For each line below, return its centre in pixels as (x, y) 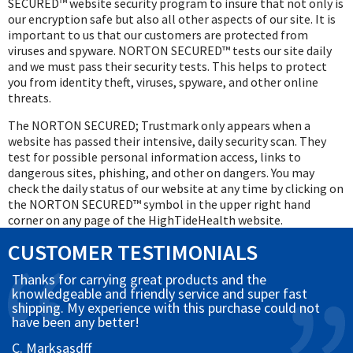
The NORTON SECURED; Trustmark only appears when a (159, 126)
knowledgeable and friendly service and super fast (160, 294)
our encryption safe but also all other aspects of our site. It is (172, 19)
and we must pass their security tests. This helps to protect (167, 67)
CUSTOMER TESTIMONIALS (133, 253)
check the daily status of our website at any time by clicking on (176, 189)
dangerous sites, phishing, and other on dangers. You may (161, 173)
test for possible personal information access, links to (154, 157)
